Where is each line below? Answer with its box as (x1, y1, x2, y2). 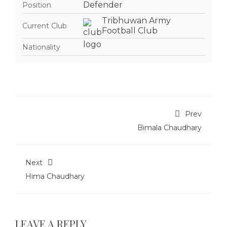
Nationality (22, 42, 60, 52)
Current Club (22, 21, 67, 30)
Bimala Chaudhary (137, 123, 202, 132)
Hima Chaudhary (25, 172, 85, 181)
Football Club (102, 26, 158, 35)
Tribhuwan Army (102, 16, 171, 25)
